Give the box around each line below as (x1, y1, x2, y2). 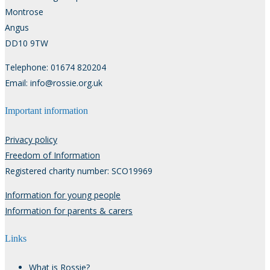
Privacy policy (5, 133, 57, 145)
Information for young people (5, 189, 121, 201)
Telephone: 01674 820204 (5, 61, 106, 73)
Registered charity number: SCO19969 (5, 165, 152, 177)
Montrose (5, 5, 43, 17)
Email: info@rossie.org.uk (5, 77, 102, 89)
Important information (5, 105, 88, 117)
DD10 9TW (5, 37, 48, 49)
